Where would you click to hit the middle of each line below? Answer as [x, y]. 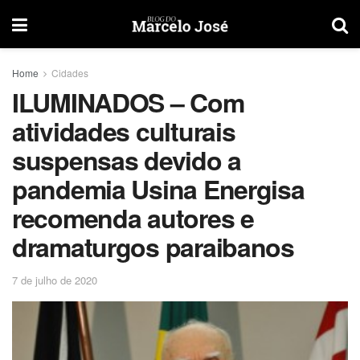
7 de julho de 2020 [55, 280]
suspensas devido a [127, 160]
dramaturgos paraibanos [153, 247]
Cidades [70, 73]
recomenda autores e [133, 218]
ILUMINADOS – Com [128, 102]
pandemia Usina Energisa [158, 189]
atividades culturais [124, 131]
